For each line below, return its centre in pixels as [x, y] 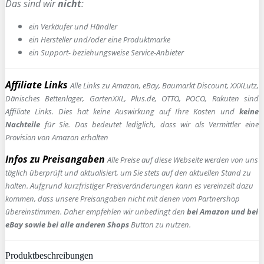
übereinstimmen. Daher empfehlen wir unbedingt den [96, 211]
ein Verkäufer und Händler [73, 26]
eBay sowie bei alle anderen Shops [67, 224]
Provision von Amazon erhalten [57, 137]
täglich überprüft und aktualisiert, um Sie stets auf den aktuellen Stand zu [128, 172]
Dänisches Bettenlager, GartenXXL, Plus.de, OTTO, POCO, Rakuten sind [132, 98]
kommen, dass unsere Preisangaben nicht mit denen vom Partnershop [123, 198]
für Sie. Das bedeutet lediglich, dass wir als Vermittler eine [149, 124]
